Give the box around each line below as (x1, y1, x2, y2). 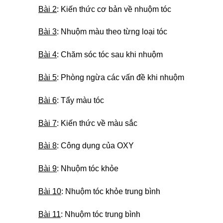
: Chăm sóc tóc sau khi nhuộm (57, 50, 163, 59)
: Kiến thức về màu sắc (57, 118, 137, 127)
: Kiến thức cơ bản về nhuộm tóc (57, 4, 171, 13)
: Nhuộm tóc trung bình (61, 210, 140, 219)
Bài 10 (38, 187, 61, 196)
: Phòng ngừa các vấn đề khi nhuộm (57, 73, 184, 82)
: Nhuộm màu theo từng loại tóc (57, 27, 167, 36)
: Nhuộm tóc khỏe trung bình (61, 187, 160, 196)
